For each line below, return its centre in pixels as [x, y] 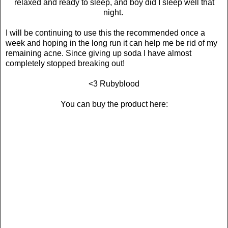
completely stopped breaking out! [65, 63]
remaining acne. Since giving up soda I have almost [98, 53]
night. [114, 12]
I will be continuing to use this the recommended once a [105, 33]
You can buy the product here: [114, 104]
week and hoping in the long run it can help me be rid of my [111, 43]
